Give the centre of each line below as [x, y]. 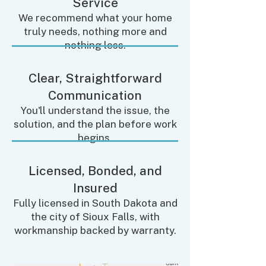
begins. [95, 138]
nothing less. [95, 45]
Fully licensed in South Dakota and [95, 203]
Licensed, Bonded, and [95, 171]
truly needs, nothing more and [95, 31]
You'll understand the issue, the [95, 110]
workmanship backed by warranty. [95, 230]
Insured [95, 188]
